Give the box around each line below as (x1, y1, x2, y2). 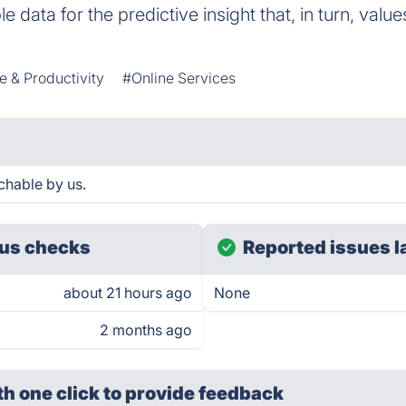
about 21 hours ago (63, 284, 192, 302)
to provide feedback (103, 382, 285, 404)
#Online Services (122, 69, 237, 87)
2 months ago (100, 321, 192, 339)
